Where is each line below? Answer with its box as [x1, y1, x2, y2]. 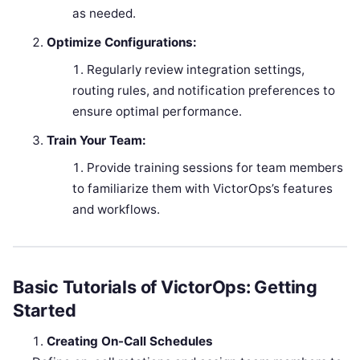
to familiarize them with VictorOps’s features [72, 180, 333, 196]
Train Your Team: [47, 132, 147, 148]
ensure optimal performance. [72, 103, 242, 119]
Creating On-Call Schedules [47, 333, 214, 349]
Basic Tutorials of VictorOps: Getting [13, 276, 317, 297]
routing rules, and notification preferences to [72, 82, 335, 98]
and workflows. [72, 201, 160, 217]
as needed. [72, 5, 136, 21]
